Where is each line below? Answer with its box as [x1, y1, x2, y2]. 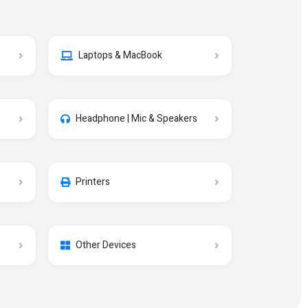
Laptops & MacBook [78, 48, 162, 63]
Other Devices [76, 238, 136, 252]
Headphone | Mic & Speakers [76, 111, 197, 126]
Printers [76, 175, 110, 189]
